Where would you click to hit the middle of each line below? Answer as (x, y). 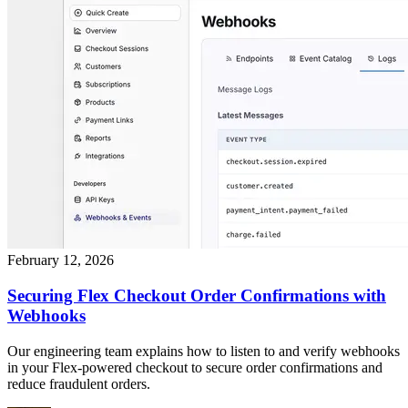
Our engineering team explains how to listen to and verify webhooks (204, 351)
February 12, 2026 (61, 260)
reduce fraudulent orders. (79, 383)
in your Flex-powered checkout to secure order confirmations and (195, 367)
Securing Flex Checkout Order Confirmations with (197, 296)
